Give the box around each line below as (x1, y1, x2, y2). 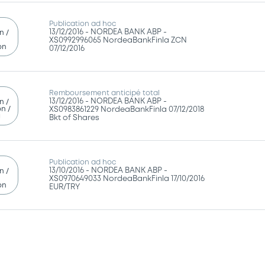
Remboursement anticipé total (49, 89, 160, 96)
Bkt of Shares (49, 114, 100, 121)
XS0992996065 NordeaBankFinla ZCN (49, 37, 188, 44)
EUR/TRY (49, 183, 80, 190)
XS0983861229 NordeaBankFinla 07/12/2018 (49, 106, 205, 113)
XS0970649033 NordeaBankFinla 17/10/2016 (49, 175, 205, 182)
